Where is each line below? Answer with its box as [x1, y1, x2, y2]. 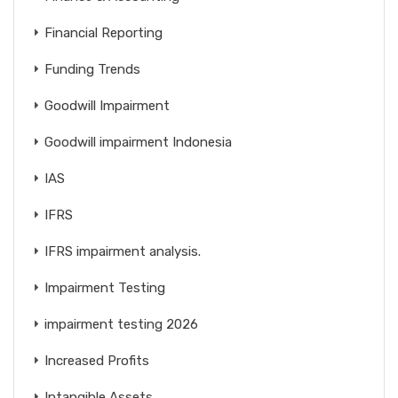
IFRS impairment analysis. [44, 243, 201, 259]
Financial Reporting [44, 24, 163, 41]
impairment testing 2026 [44, 315, 198, 332]
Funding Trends [44, 60, 140, 77]
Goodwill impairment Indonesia [44, 133, 232, 150]
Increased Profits [44, 352, 149, 369]
